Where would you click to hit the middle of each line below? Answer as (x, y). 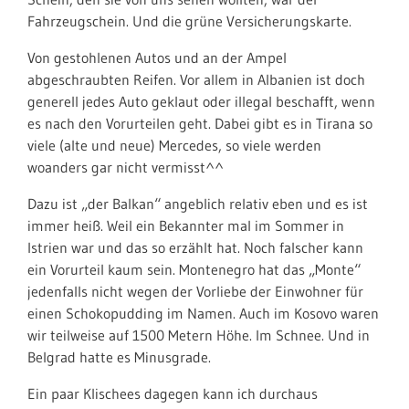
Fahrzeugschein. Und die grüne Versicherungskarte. (189, 21)
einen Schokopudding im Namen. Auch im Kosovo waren (203, 313)
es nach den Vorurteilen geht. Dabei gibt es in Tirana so (200, 123)
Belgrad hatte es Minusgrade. (119, 357)
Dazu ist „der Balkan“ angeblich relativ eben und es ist (198, 204)
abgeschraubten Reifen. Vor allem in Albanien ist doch (196, 79)
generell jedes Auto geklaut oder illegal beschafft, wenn (201, 101)
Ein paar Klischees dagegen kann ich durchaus (173, 393)
